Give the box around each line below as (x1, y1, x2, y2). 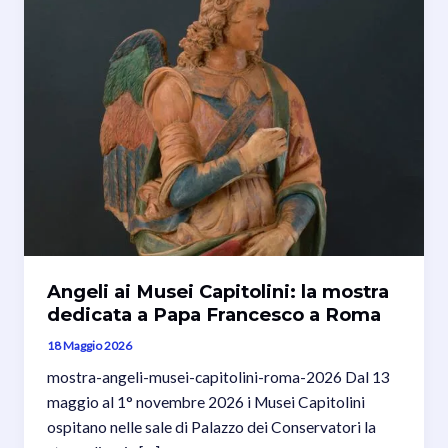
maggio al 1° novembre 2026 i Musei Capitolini (47, 393, 366, 412)
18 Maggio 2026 (47, 337, 133, 353)
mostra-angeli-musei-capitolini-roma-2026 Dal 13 (47, 368, 391, 387)
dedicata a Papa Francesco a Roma (47, 302, 382, 326)
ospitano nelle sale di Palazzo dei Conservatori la (47, 418, 377, 437)
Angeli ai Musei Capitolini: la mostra (47, 279, 390, 303)
